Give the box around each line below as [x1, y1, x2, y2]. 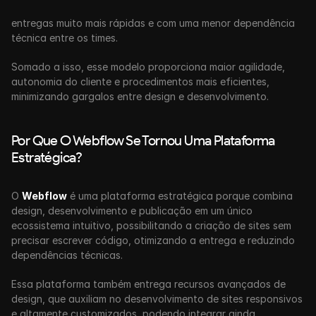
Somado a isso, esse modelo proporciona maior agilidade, [11, 61, 285, 73]
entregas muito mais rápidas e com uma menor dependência [11, 17, 295, 29]
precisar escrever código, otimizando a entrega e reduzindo [11, 234, 295, 246]
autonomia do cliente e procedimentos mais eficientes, [11, 75, 269, 87]
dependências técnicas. [11, 249, 126, 261]
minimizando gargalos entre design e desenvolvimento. [11, 90, 269, 102]
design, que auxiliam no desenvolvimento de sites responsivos [11, 293, 303, 305]
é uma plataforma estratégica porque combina [67, 190, 293, 202]
